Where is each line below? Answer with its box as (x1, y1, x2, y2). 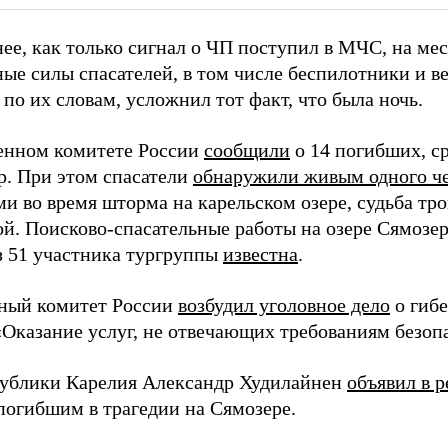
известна (223, 243, 298, 265)
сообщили (204, 139, 290, 161)
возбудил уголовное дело (178, 294, 390, 316)
